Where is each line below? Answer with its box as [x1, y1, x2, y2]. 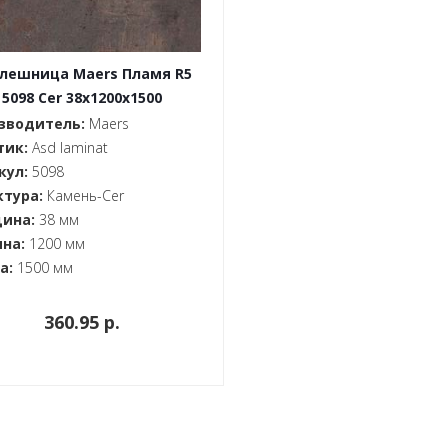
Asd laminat [28, 138, 108, 157]
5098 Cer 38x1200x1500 [2, 88, 162, 107]
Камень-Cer [43, 186, 124, 205]
